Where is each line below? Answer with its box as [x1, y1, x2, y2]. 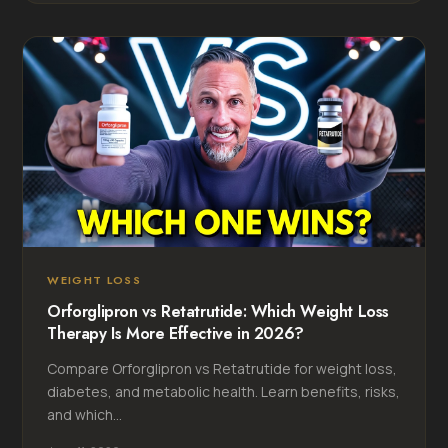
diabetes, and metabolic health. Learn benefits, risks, [47, 381, 401, 401]
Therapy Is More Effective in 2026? [47, 321, 304, 345]
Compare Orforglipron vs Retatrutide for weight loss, [47, 358, 398, 378]
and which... [47, 404, 123, 424]
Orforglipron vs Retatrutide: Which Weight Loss [47, 299, 389, 323]
